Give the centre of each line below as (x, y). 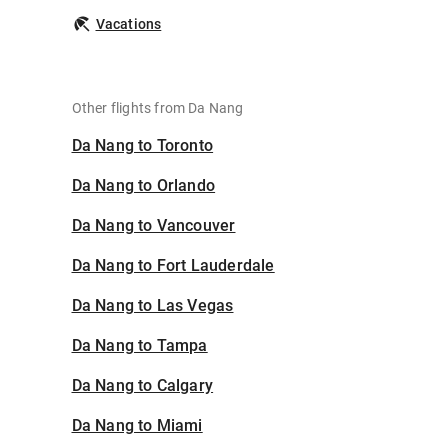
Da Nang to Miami (137, 426)
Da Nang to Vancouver (153, 226)
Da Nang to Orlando (143, 186)
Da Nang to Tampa (139, 346)
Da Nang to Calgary (142, 386)
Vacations (128, 24)
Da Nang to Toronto (142, 146)
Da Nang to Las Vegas (152, 306)
